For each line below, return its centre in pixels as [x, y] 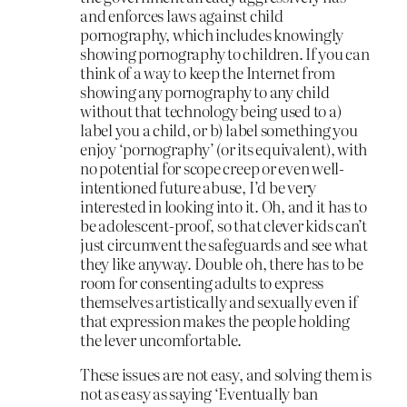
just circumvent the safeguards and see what [224, 244]
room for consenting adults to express [202, 283]
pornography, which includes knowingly [212, 35]
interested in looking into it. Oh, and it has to [223, 206]
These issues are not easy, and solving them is [226, 373]
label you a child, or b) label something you [219, 130]
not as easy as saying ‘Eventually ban [199, 392]
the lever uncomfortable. [161, 340]
